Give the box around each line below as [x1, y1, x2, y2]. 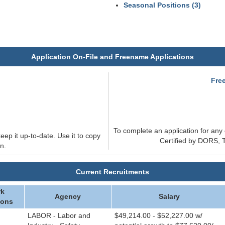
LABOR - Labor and [27, 211, 90, 219]
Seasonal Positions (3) [124, 1, 201, 9]
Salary [159, 192, 180, 200]
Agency [55, 192, 81, 200]
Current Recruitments [76, 167, 149, 176]
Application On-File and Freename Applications [31, 53, 194, 61]
